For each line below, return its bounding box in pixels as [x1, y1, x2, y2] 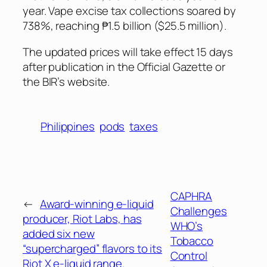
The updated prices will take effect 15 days [23, 44, 233, 60]
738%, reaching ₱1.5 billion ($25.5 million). [23, 18, 226, 34]
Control [170, 248, 207, 264]
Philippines [41, 118, 95, 134]
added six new [23, 225, 95, 241]
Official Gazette [136, 58, 213, 74]
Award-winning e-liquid [39, 195, 154, 212]
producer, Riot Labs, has [23, 210, 142, 226]
